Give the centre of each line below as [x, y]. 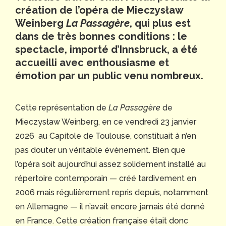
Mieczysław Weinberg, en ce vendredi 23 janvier [106, 122]
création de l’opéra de [71, 10]
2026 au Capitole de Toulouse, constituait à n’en [106, 136]
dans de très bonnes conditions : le [101, 37]
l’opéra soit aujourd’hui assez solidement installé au [110, 164]
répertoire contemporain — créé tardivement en [106, 179]
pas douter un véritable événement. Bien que [100, 150]
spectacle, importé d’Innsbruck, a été [106, 50]
